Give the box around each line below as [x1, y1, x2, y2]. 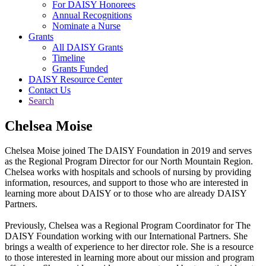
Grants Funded [52, 63, 108, 74]
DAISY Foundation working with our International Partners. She [5, 231, 248, 242]
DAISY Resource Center [28, 74, 122, 84]
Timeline [52, 52, 85, 63]
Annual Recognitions [52, 9, 132, 20]
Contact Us [28, 84, 71, 95]
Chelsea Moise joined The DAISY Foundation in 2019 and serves [5, 145, 252, 156]
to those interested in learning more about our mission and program [5, 252, 254, 263]
